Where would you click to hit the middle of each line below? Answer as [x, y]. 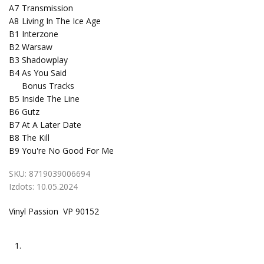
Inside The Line [51, 99]
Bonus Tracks [48, 86]
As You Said [44, 73]
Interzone [40, 34]
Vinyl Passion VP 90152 [54, 211]
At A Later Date [52, 125]
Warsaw [37, 47]
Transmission [47, 8]
